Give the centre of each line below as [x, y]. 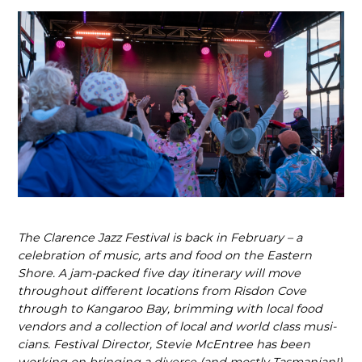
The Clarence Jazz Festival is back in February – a [160, 238]
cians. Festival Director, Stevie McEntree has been [164, 345]
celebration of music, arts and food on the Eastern [165, 256]
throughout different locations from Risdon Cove [162, 291]
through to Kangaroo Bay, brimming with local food [170, 309]
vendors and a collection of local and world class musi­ [177, 327]
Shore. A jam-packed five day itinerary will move [160, 274]
